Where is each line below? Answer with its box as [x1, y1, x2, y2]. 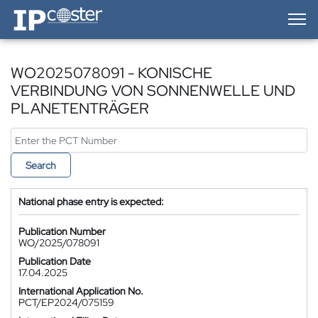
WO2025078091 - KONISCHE [11, 63, 212, 82]
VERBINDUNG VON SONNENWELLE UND [11, 81, 295, 100]
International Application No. [18, 285, 143, 297]
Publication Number [18, 225, 106, 238]
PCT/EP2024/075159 [18, 296, 114, 309]
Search [26, 159, 56, 172]
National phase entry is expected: [18, 195, 164, 208]
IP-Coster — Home [10, 4, 91, 17]
